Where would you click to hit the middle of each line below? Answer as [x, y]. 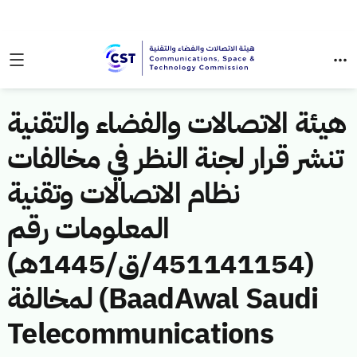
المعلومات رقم [88, 229]
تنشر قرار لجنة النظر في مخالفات [175, 159]
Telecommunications [141, 334]
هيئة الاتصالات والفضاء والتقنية [177, 124]
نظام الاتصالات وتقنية [124, 194]
